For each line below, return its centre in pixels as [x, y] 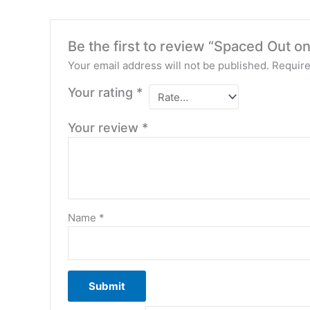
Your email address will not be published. [169, 66]
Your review [105, 128]
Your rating [102, 93]
